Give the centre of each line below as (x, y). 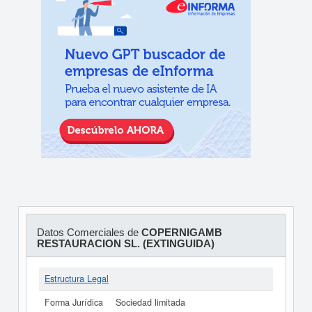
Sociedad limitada (150, 302)
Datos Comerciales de (89, 232)
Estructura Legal (77, 279)
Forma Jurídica (74, 302)
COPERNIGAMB (181, 232)
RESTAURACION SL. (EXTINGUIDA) (125, 243)
